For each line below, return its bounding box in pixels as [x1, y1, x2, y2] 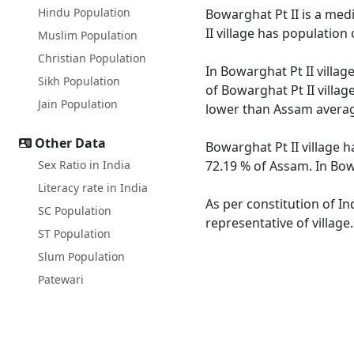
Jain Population [38, 96, 118, 111]
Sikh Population [38, 73, 120, 88]
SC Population [38, 203, 111, 218]
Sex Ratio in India [38, 157, 130, 172]
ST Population [38, 226, 111, 241]
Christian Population [38, 51, 146, 66]
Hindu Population [38, 5, 130, 20]
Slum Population [38, 249, 125, 264]
